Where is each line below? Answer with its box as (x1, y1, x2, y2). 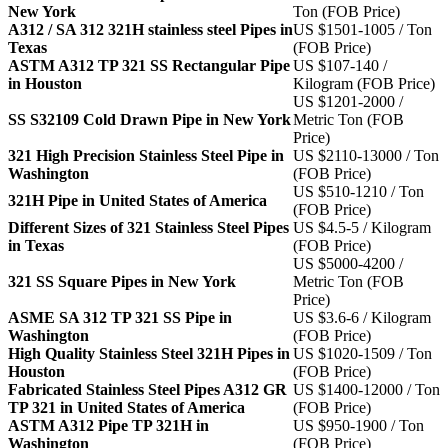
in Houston (8, 74, 82, 92)
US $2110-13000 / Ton (293, 146, 439, 164)
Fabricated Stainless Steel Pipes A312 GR (8, 380, 287, 398)
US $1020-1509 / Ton (293, 344, 432, 362)
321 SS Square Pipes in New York (8, 272, 236, 290)
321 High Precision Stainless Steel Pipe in (8, 146, 284, 164)
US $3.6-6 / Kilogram (293, 308, 431, 326)
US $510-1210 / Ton (293, 182, 424, 200)
